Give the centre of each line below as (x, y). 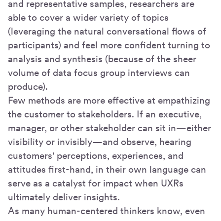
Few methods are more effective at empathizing (109, 100)
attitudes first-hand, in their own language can (107, 169)
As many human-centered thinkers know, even (107, 211)
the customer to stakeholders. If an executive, (105, 114)
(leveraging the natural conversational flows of (107, 31)
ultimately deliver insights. (64, 197)
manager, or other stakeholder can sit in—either (110, 128)
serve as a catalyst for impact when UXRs (96, 183)
